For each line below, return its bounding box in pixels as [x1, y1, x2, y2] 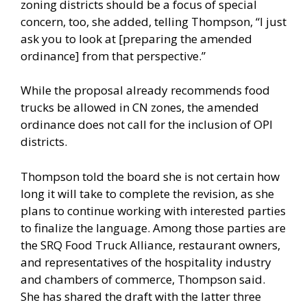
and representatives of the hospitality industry [21, 254, 271, 270]
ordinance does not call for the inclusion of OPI [21, 116, 273, 133]
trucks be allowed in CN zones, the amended [21, 99, 259, 116]
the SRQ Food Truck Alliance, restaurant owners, [21, 236, 280, 253]
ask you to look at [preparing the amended [21, 30, 252, 47]
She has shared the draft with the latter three [21, 288, 261, 304]
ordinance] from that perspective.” [21, 47, 206, 64]
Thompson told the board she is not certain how [21, 168, 280, 184]
